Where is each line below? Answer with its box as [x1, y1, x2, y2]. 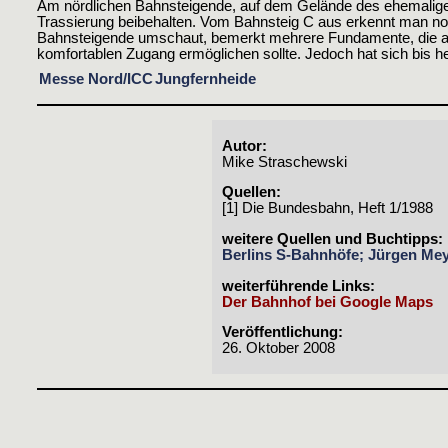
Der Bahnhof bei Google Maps [222, 293, 433, 310]
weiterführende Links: [222, 277, 375, 294]
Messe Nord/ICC [39, 71, 153, 88]
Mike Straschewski [222, 153, 347, 170]
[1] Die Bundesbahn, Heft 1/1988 [222, 200, 433, 217]
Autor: [222, 137, 267, 154]
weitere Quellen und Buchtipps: [222, 231, 443, 248]
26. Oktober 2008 [222, 340, 335, 357]
